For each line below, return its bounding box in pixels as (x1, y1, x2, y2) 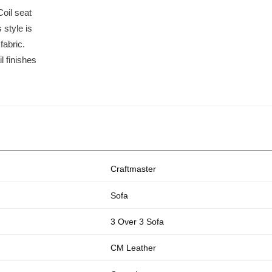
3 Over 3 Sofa (110, 216, 164, 226)
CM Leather (110, 243, 156, 253)
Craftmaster (110, 164, 156, 174)
